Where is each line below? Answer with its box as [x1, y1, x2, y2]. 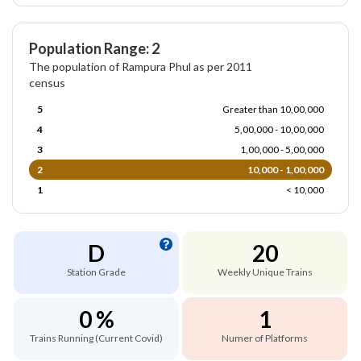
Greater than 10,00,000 [222, 102, 324, 115]
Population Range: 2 [29, 39, 160, 57]
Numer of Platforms [222, 331, 308, 344]
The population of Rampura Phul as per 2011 [29, 59, 252, 73]
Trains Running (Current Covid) [30, 331, 163, 344]
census [29, 75, 65, 89]
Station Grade [67, 265, 126, 278]
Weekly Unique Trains [217, 265, 313, 278]
